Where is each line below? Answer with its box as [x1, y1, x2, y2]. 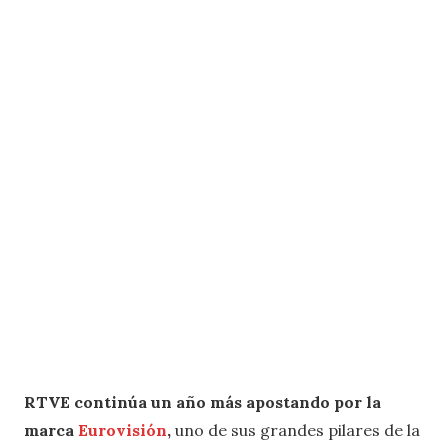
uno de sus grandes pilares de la [171, 420, 420, 441]
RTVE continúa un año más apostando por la [24, 392, 381, 413]
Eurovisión [78, 420, 167, 441]
